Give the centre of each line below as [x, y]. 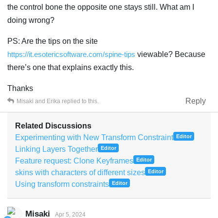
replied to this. [80, 101]
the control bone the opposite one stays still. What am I [101, 7]
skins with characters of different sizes [80, 172]
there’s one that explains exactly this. [71, 67]
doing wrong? [31, 20]
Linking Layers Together [56, 149]
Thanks [20, 88]
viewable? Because [170, 54]
